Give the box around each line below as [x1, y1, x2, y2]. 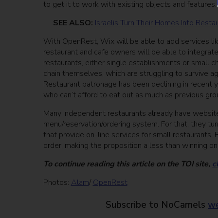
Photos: [43, 177, 71, 188]
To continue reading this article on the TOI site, [43, 159, 212, 170]
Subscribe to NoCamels [106, 199, 208, 212]
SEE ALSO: [43, 18, 95, 29]
